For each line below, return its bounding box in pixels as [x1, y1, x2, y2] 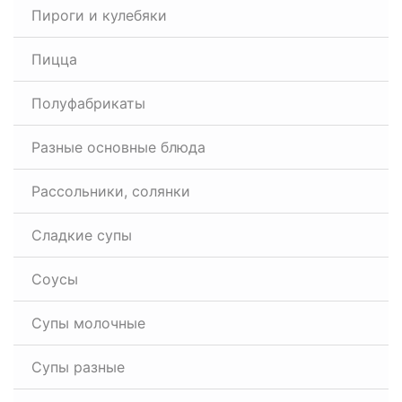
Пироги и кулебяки [31, 6, 167, 24]
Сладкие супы [31, 226, 132, 244]
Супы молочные [31, 314, 145, 332]
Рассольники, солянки [31, 182, 190, 200]
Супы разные [31, 358, 125, 376]
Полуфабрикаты [31, 94, 145, 112]
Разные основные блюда [31, 138, 205, 156]
